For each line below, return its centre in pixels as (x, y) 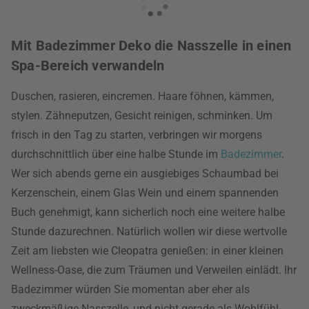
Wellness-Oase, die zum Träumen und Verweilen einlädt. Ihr (154, 270)
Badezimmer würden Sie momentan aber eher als (130, 289)
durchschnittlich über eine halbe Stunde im (116, 154)
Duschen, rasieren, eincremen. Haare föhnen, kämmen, (142, 96)
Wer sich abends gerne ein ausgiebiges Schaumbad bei (145, 173)
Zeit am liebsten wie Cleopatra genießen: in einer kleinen (147, 251)
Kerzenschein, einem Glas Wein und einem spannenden (145, 193)
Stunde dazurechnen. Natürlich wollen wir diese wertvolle (149, 231)
